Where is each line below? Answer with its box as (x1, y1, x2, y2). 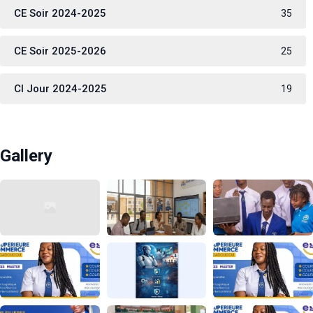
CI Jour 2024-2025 (14, 82, 107, 96)
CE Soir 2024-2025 (14, 7, 106, 20)
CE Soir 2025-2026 (14, 45, 106, 58)
